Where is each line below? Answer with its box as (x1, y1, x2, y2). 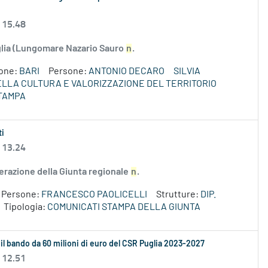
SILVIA (173, 66, 200, 77)
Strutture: (156, 190, 200, 200)
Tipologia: (4, 202, 47, 212)
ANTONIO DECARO (89, 66, 165, 77)
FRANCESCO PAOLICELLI (41, 190, 147, 200)
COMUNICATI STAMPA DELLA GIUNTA (47, 202, 200, 212)
